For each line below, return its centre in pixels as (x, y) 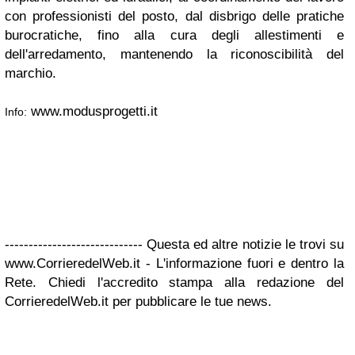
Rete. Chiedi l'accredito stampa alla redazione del (174, 282)
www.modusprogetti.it (92, 111)
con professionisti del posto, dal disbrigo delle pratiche (174, 16)
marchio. (31, 73)
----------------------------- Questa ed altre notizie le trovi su (174, 244)
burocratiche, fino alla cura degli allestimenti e (174, 35)
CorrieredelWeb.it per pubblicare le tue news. (138, 302)
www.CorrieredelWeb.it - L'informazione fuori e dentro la (174, 263)
